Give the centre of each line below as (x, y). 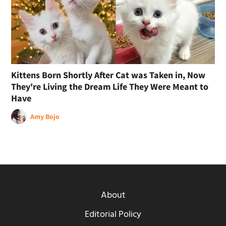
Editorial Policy (113, 215)
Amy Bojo (45, 117)
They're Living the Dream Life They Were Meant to (110, 87)
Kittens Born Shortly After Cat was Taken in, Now (108, 75)
